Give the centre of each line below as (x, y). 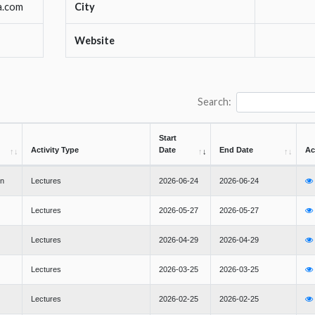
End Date (236, 150)
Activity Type (55, 150)
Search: (215, 102)
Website (94, 41)
